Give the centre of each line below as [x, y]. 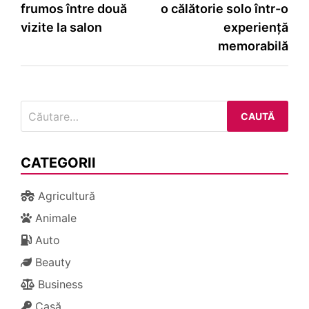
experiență [256, 28]
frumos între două [74, 9]
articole [51, 42]
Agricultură [65, 196]
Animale [54, 218]
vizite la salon [61, 28]
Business [59, 285]
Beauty [51, 262]
